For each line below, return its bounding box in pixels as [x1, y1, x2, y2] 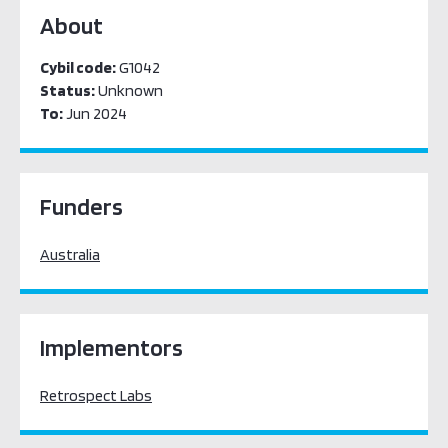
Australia [40, 245, 100, 264]
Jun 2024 [63, 104, 127, 123]
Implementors [40, 333, 183, 362]
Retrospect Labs [40, 386, 152, 405]
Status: [40, 81, 95, 100]
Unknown [95, 81, 163, 100]
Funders [40, 192, 123, 221]
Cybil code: [40, 58, 116, 77]
